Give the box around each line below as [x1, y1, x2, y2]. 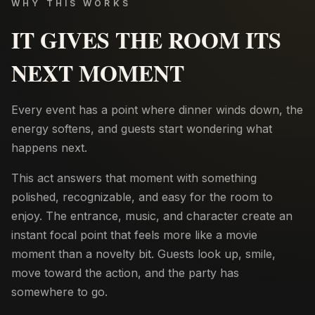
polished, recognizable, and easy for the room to [11, 190, 273, 204]
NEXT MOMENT [11, 56, 184, 89]
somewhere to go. [11, 285, 108, 299]
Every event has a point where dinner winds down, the [11, 103, 303, 117]
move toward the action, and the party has [11, 266, 239, 280]
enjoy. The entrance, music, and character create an [11, 209, 292, 223]
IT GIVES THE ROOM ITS [11, 23, 281, 56]
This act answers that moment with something [11, 171, 257, 185]
